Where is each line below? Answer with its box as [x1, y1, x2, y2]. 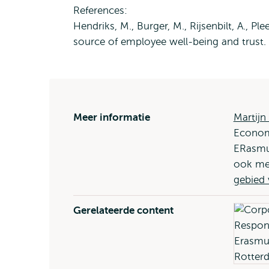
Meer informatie [73, 112, 150, 123]
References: [73, 5, 127, 16]
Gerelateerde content [73, 205, 174, 216]
